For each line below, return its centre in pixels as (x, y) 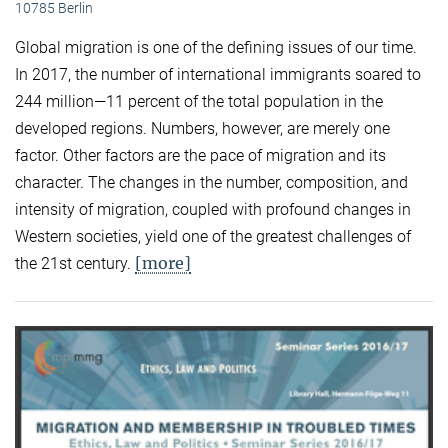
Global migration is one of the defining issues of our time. (216, 48)
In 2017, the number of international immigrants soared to (218, 75)
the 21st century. (75, 264)
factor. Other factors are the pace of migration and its (200, 156)
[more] (163, 263)
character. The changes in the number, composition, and (211, 183)
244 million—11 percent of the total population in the (199, 102)
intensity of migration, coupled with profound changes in (213, 210)
